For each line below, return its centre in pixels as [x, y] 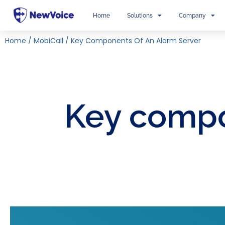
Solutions [140, 15]
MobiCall [48, 41]
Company [192, 15]
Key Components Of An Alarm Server [136, 41]
